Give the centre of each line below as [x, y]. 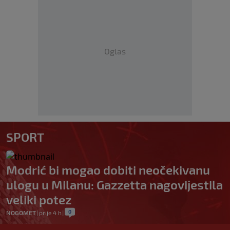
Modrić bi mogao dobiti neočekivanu [108, 169]
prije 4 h [50, 212]
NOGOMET [21, 212]
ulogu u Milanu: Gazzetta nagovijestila [114, 184]
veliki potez [39, 199]
